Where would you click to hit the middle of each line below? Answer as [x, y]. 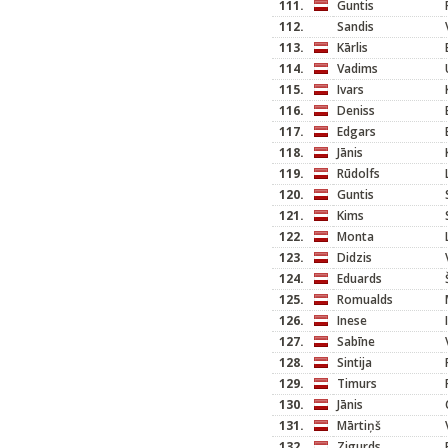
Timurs [357, 383]
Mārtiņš [359, 425]
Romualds [365, 299]
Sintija [354, 362]
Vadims [357, 68]
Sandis [355, 26]
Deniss [356, 110]
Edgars [356, 131]
